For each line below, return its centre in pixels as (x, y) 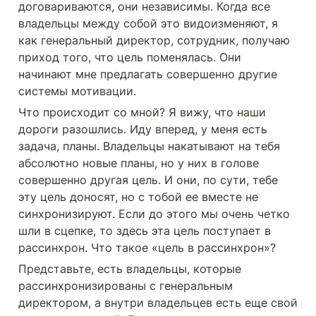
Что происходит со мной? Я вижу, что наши (142, 112)
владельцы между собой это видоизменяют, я (148, 23)
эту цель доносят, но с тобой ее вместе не (138, 197)
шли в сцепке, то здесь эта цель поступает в (145, 231)
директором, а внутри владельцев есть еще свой (158, 303)
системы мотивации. (79, 91)
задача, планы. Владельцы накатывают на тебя (149, 146)
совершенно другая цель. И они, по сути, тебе (148, 180)
